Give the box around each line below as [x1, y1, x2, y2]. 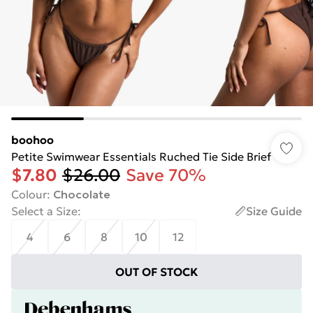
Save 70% [126, 165, 206, 186]
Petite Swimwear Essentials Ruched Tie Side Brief [11, 150, 271, 163]
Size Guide [246, 204, 302, 218]
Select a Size [11, 204, 78, 218]
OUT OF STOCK [115, 265, 198, 279]
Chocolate [53, 187, 110, 201]
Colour [11, 187, 47, 201]
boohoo [11, 133, 54, 147]
